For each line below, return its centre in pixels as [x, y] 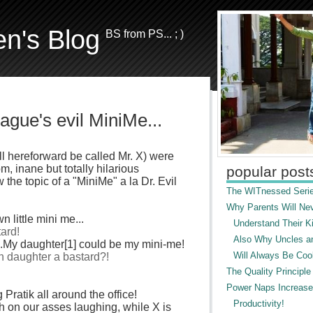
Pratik [20, 294]
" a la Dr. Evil [145, 181]
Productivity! [259, 304]
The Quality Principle [268, 271]
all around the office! [85, 294]
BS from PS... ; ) [144, 34]
